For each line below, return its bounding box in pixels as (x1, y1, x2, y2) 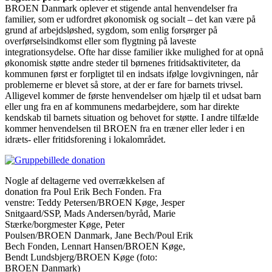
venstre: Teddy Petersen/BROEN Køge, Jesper (5, 197, 185, 208)
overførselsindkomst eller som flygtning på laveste (5, 35, 196, 46)
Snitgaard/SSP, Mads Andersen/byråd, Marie (5, 208, 175, 219)
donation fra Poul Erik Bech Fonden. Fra (5, 186, 161, 197)
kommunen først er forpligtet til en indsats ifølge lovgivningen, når (5, 68, 258, 79)
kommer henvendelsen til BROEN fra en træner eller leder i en (5, 123, 245, 134)
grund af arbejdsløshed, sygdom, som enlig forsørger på (5, 24, 217, 35)
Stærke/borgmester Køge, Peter (5, 219, 124, 229)
